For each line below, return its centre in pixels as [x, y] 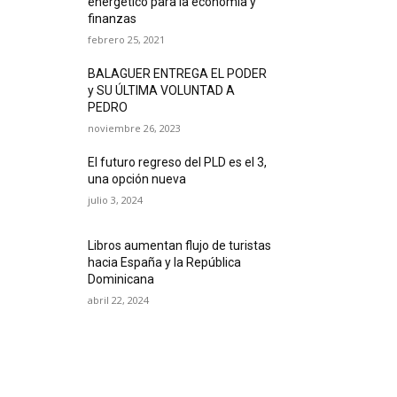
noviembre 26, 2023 [135, 128]
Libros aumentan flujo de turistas [180, 246]
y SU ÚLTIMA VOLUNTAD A [162, 91]
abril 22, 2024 [119, 300]
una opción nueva [139, 179]
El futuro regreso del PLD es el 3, [178, 163]
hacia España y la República [165, 263]
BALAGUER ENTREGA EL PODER [178, 74]
